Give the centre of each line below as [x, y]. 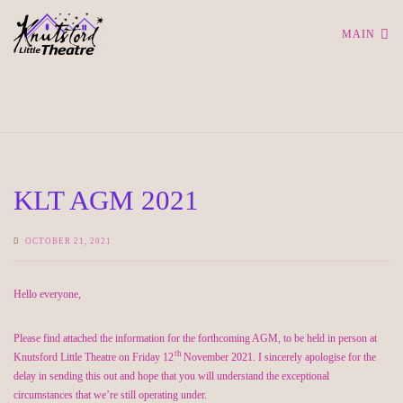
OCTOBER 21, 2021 [69, 242]
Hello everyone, [47, 294]
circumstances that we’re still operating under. [110, 394]
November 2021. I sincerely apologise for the [278, 357]
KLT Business [94, 100]
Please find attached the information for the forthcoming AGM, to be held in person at [195, 338]
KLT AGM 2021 [106, 201]
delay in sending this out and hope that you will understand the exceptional [171, 376]
